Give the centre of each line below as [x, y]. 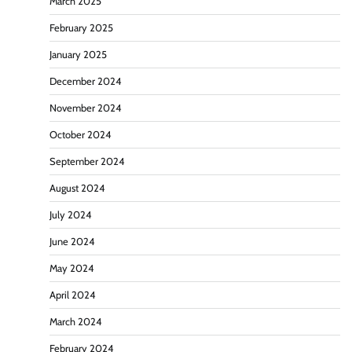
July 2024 [70, 215]
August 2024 [77, 189]
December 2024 [85, 82]
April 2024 [72, 295]
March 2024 [75, 322]
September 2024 [87, 162]
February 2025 [81, 28]
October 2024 [80, 135]
